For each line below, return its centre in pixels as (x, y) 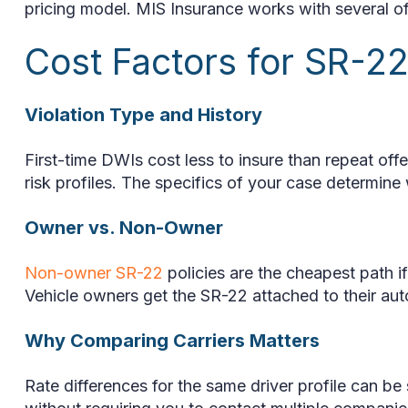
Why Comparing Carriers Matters (172, 340)
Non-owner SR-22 (94, 272)
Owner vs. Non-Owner (124, 227)
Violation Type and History (143, 114)
